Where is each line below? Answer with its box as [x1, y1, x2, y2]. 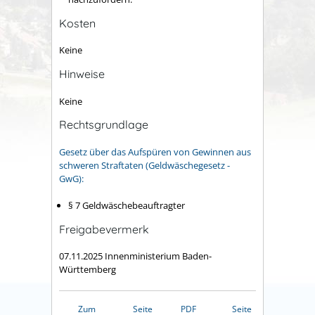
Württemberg [59, 263, 116, 276]
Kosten [59, 15, 96, 30]
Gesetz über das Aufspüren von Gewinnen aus [59, 145, 251, 158]
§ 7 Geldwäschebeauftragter [68, 199, 185, 212]
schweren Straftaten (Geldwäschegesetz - [59, 158, 230, 172]
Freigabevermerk [59, 221, 149, 236]
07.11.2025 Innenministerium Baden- [59, 250, 212, 263]
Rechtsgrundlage [59, 117, 148, 132]
